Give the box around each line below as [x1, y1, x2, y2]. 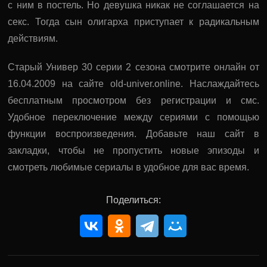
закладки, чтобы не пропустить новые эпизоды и [8, 145, 259, 156]
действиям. [8, 33, 58, 44]
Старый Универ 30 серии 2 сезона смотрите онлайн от [8, 61, 259, 72]
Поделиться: [105, 194, 161, 205]
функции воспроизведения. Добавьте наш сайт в [8, 128, 259, 139]
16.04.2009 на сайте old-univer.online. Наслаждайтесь [8, 78, 259, 89]
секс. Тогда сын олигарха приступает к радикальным [8, 16, 259, 27]
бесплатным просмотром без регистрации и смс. [8, 95, 259, 105]
